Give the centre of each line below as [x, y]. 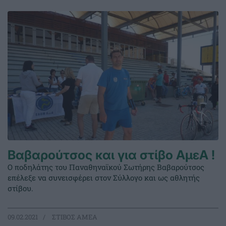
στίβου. [20, 188]
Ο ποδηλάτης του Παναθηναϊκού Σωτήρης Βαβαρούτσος [106, 167]
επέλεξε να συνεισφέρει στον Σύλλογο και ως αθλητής [104, 178]
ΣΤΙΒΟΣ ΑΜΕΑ [74, 217]
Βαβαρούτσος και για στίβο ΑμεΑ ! [111, 155]
